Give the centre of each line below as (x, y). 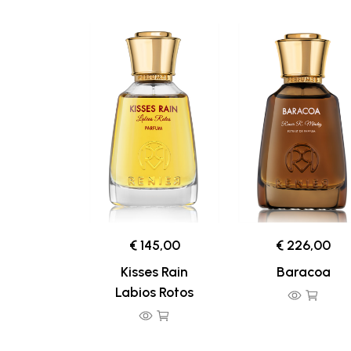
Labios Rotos (154, 292)
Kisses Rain (154, 272)
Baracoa (303, 272)
